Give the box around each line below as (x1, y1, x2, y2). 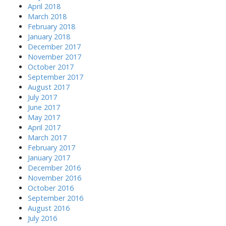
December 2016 (28, 163, 81, 173)
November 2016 (28, 173, 81, 183)
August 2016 (28, 203, 70, 213)
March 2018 (28, 12, 67, 21)
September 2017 (28, 72, 83, 82)
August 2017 (28, 82, 70, 92)
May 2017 (28, 112, 60, 122)
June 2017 (28, 102, 60, 112)
